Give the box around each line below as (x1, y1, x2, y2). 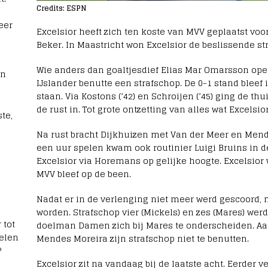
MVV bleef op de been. (36, 166, 131, 182)
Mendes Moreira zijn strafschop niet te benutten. (36, 231, 249, 246)
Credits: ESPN (36, 2, 86, 15)
